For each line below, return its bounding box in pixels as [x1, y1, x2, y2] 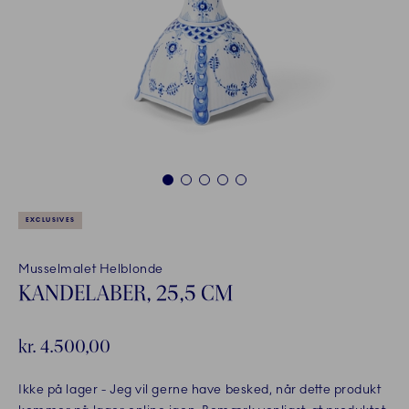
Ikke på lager [18, 382, 99, 398]
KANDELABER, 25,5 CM [18, 279, 233, 307]
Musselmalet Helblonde [18, 261, 163, 278]
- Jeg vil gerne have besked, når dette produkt [98, 382, 382, 398]
